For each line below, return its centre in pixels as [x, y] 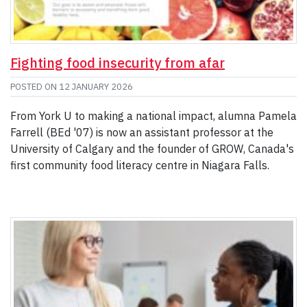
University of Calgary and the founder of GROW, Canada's [152, 149]
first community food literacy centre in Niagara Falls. [140, 165]
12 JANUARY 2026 [96, 87]
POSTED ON [35, 87]
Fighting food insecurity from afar [118, 63]
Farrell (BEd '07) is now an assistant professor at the [142, 133]
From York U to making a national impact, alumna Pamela [153, 116]
